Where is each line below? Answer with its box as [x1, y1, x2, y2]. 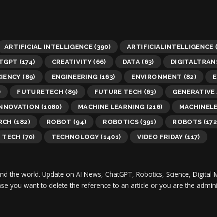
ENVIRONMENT [131, 73, 182, 80]
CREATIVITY [51, 58, 92, 65]
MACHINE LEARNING [77, 103, 145, 110]
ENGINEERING [51, 73, 98, 80]
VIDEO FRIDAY [137, 133, 183, 140]
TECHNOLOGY [51, 133, 99, 140]
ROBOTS [172, 118, 202, 125]
